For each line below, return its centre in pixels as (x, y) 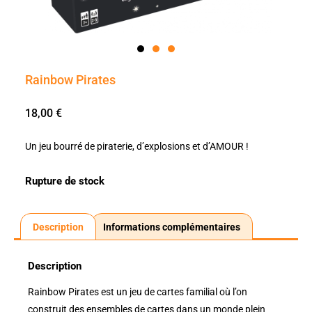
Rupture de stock (64, 181)
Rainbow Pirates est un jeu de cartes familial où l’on (138, 291)
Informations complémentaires (172, 227)
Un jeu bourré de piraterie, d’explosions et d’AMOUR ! (136, 147)
